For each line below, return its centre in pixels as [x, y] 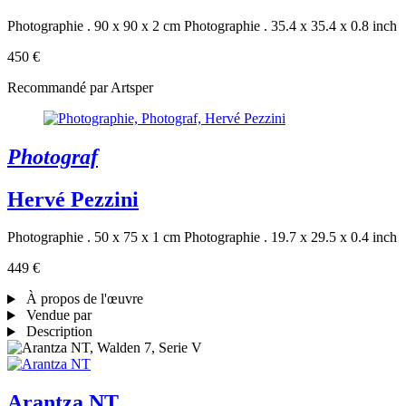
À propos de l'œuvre [82, 299]
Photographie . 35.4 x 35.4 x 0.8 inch [290, 25]
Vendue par [57, 315]
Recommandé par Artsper [80, 87]
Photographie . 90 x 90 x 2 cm [94, 25]
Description [57, 332]
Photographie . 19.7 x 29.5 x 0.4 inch [290, 237]
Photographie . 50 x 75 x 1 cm [94, 237]
